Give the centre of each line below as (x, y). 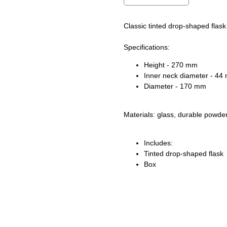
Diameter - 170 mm (175, 86)
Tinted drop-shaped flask (184, 154)
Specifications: (147, 47)
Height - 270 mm (171, 65)
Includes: (158, 143)
